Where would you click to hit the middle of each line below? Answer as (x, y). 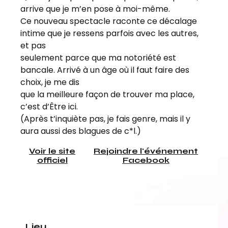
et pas (33, 46)
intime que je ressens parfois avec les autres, (109, 34)
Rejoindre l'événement (146, 151)
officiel (52, 160)
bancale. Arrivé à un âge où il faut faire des (105, 70)
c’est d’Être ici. (49, 107)
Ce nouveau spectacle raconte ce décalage (109, 21)
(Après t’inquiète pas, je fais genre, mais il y (105, 119)
